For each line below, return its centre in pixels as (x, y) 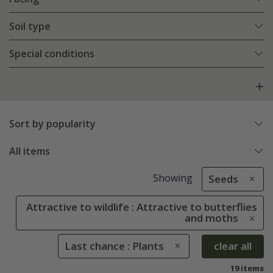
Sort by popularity (52, 124)
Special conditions (52, 54)
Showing (172, 178)
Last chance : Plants (114, 246)
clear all (233, 246)
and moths (211, 218)
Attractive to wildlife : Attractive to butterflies (142, 207)
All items (30, 151)
